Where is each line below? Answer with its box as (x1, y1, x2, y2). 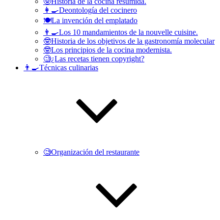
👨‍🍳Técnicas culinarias (24, 63, 98, 72)
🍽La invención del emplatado (43, 16, 137, 25)
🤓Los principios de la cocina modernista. (43, 46, 172, 54)
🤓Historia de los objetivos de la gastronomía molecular (43, 37, 215, 45)
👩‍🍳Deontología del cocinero (43, 6, 137, 14)
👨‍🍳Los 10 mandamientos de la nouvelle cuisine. (43, 28, 198, 36)
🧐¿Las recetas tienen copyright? (43, 55, 144, 63)
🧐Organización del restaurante (43, 148, 139, 156)
